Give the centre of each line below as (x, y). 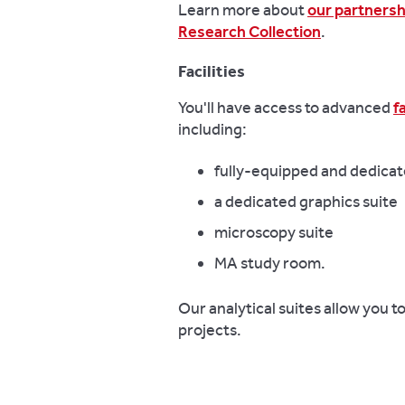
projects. (210, 330)
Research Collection (250, 32)
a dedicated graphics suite (306, 202)
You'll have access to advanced (286, 108)
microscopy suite (274, 232)
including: (212, 129)
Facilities (212, 71)
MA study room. (270, 263)
